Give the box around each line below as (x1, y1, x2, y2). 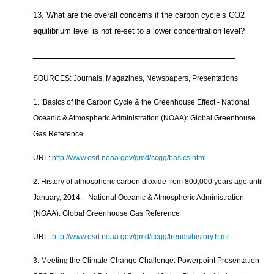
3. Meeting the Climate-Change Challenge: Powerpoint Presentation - (33, 256, 264, 265)
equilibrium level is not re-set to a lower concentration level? (33, 26, 245, 35)
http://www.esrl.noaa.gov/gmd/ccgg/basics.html (52, 153, 207, 162)
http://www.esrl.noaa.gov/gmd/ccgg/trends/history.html (52, 232, 229, 242)
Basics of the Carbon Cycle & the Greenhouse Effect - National (43, 97, 250, 106)
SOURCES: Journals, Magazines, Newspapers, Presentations (33, 74, 239, 83)
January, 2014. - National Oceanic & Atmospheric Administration (33, 193, 245, 202)
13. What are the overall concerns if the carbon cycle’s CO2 (33, 10, 245, 20)
